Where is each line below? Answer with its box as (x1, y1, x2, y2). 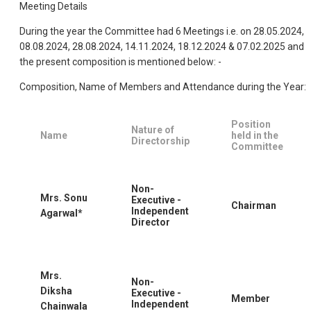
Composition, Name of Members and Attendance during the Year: (19, 81, 306, 92)
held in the (231, 129, 278, 141)
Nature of (131, 124, 174, 135)
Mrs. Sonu (40, 192, 87, 203)
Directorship (131, 135, 190, 146)
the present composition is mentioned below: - (19, 56, 221, 67)
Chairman (231, 199, 276, 211)
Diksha (40, 285, 72, 296)
